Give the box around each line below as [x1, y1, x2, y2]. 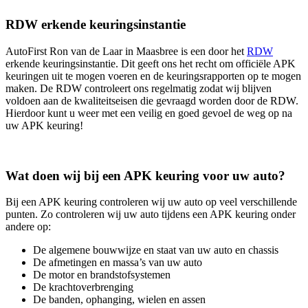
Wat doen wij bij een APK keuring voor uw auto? [5, 168, 285, 183]
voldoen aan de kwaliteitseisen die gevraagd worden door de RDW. [5, 94, 298, 107]
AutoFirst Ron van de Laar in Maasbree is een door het [5, 45, 247, 57]
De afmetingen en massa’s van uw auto [33, 256, 202, 269]
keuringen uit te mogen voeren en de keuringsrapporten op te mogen [5, 69, 301, 82]
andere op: [5, 221, 51, 233]
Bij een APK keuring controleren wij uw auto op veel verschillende [5, 196, 297, 208]
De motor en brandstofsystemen [33, 269, 170, 281]
